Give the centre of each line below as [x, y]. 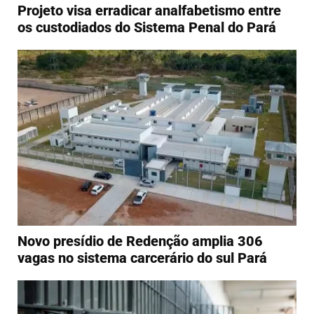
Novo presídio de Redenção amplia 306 [140, 241]
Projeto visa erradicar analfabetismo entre [149, 10]
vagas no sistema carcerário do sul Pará [142, 258]
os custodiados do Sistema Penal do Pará [147, 27]
